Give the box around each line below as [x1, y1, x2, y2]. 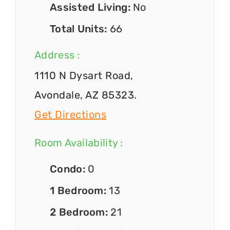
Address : [34, 49, 80, 62]
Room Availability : [34, 136, 123, 149]
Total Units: [50, 22, 110, 35]
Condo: [50, 163, 88, 176]
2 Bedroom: [50, 206, 111, 219]
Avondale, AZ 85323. [34, 89, 137, 102]
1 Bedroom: [50, 184, 109, 197]
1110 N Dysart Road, [34, 69, 133, 82]
